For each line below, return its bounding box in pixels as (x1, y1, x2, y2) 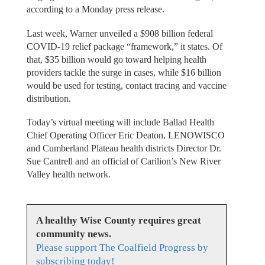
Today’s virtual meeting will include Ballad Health (26, 117, 214, 128)
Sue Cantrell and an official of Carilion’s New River (26, 156, 221, 167)
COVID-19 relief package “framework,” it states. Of (26, 41, 222, 51)
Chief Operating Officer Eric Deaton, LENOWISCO (26, 130, 225, 141)
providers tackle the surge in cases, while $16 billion (26, 67, 221, 77)
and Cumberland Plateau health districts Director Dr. (26, 143, 221, 154)
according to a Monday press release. (26, 4, 164, 15)
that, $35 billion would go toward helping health (26, 54, 206, 64)
